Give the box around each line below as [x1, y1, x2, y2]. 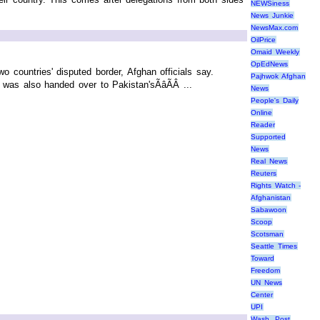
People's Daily [251, 96, 299, 105]
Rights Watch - [251, 181, 301, 190]
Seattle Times [251, 242, 297, 251]
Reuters [251, 169, 276, 178]
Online [251, 109, 272, 117]
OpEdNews [251, 60, 288, 69]
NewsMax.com [251, 24, 298, 32]
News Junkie [251, 11, 294, 20]
